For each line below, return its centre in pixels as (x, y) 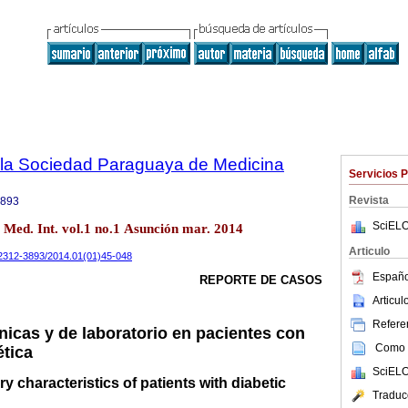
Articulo (369, 251)
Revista (369, 200)
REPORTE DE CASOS (261, 280)
